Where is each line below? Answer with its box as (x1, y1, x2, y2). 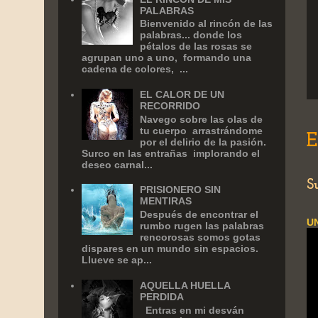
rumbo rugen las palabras (140, 220, 265, 232)
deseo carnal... (81, 158, 153, 170)
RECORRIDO (140, 99, 201, 111)
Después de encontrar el (140, 209, 259, 221)
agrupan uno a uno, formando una (81, 52, 251, 64)
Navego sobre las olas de (140, 113, 263, 125)
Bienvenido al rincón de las (140, 18, 273, 30)
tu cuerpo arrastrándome (140, 124, 263, 136)
